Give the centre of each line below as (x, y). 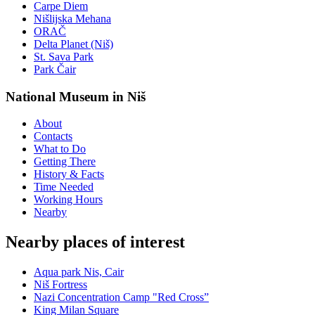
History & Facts (69, 174)
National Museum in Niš (76, 96)
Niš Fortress (60, 285)
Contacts (53, 136)
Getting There (65, 162)
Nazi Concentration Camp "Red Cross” (121, 297)
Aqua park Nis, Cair (79, 272)
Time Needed (64, 187)
